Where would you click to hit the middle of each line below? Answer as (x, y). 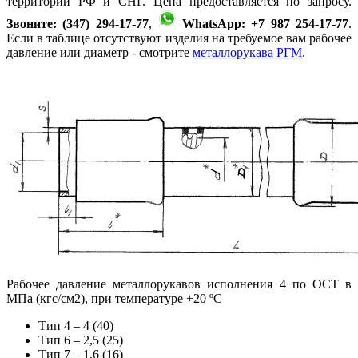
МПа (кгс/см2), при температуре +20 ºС (114, 298)
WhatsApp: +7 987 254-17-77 (266, 23)
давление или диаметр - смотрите (99, 52)
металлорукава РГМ (247, 52)
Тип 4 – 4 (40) (76, 325)
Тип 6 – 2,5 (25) (81, 340)
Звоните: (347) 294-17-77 (78, 23)
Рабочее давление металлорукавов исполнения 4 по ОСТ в (179, 284)
